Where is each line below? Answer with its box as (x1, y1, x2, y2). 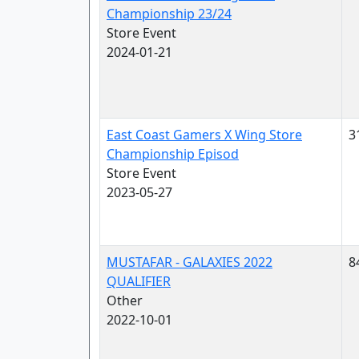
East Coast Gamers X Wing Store (107, 126, 302, 143)
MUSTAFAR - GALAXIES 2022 (107, 253, 272, 271)
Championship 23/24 (107, 5, 232, 22)
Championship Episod (107, 145, 239, 163)
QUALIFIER (107, 272, 171, 290)
